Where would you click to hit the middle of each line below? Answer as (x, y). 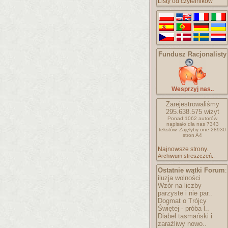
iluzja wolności (179, 178)
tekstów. (168, 130)
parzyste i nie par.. (185, 193)
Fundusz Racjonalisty (192, 54)
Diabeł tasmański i (185, 216)
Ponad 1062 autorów (192, 118)
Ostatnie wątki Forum (191, 170)
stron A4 (192, 135)
